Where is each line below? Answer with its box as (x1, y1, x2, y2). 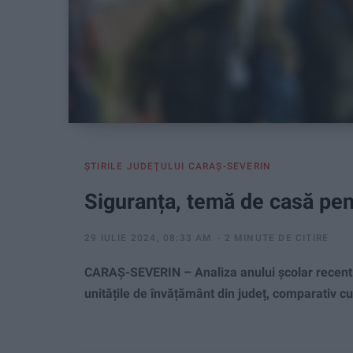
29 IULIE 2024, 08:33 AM (84, 232, 213, 243)
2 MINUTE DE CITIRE (224, 232, 329, 243)
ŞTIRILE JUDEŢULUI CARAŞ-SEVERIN (84, 160, 272, 172)
